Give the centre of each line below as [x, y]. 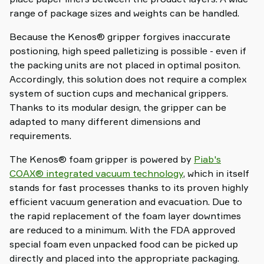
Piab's [207, 159]
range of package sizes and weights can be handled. [124, 13]
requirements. [40, 136]
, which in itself [216, 174]
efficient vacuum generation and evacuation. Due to [126, 202]
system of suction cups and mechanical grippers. [119, 93]
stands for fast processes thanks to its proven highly [129, 188]
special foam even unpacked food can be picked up [124, 244]
